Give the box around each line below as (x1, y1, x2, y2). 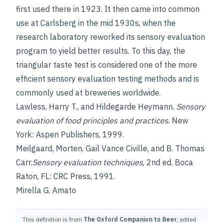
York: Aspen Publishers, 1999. (16, 129, 124, 139)
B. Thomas (166, 143, 205, 153)
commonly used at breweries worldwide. (16, 88, 161, 98)
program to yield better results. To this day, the (16, 46, 185, 56)
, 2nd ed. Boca (143, 157, 193, 167)
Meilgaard (16, 143, 52, 153)
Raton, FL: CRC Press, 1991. (16, 171, 115, 181)
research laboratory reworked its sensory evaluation (16, 32, 205, 42)
